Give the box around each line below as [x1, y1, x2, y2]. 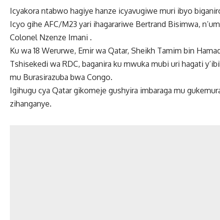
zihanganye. [10, 99, 52, 109]
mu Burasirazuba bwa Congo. [10, 72, 112, 82]
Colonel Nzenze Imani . [10, 32, 92, 43]
